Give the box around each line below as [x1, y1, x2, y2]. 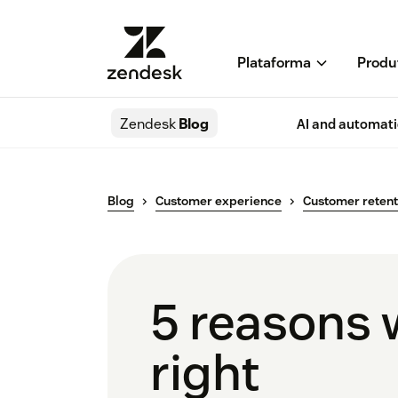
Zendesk [120, 115, 176, 134]
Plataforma [236, 53, 311, 73]
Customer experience [155, 193, 282, 210]
